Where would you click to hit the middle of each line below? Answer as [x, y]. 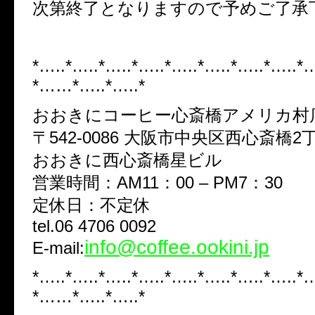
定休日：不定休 [91, 205]
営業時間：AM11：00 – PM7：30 [157, 182]
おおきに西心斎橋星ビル [127, 160]
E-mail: [58, 247]
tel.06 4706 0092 [94, 226]
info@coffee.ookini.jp [177, 247]
